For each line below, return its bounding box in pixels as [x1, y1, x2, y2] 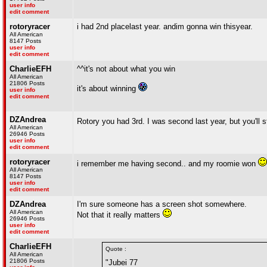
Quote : [105, 246, 126, 252]
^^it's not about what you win [77, 64, 175, 73]
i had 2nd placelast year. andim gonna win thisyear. [77, 22, 253, 31]
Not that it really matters [77, 210, 163, 219]
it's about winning [77, 84, 138, 93]
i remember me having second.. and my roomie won [77, 159, 258, 168]
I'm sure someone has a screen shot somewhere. [77, 200, 247, 209]
